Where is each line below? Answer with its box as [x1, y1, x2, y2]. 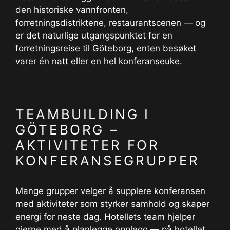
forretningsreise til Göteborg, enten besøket [15, 43, 196, 54]
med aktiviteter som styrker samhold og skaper [15, 199, 209, 209]
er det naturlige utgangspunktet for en [15, 30, 172, 41]
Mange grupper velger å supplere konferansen [15, 186, 205, 197]
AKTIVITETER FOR [15, 137, 160, 154]
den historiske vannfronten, [15, 5, 128, 15]
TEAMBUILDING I [15, 106, 150, 123]
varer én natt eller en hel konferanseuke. [15, 56, 182, 67]
